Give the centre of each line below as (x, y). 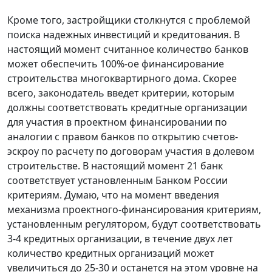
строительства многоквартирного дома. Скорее (122, 78)
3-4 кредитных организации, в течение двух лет (120, 238)
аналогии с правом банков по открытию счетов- (123, 136)
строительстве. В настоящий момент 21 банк (115, 165)
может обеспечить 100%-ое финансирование (116, 63)
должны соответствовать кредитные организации (127, 107)
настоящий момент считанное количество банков (128, 49)
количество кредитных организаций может (111, 253)
